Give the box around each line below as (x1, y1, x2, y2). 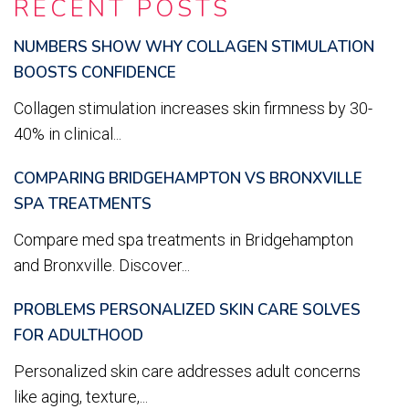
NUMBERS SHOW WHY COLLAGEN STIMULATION (14, 37, 374, 58)
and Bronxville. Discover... (14, 256, 190, 276)
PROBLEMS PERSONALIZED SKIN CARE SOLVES (14, 299, 361, 321)
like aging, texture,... (14, 387, 148, 407)
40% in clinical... (14, 124, 121, 144)
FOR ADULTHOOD (14, 325, 143, 347)
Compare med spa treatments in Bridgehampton (14, 230, 353, 250)
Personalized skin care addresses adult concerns (14, 362, 361, 382)
